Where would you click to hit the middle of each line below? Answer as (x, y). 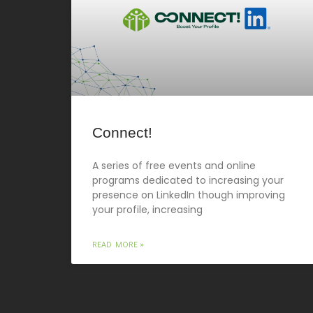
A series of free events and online (174, 165)
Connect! (122, 132)
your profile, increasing (147, 209)
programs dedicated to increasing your (188, 180)
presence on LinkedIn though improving (189, 195)
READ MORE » (118, 243)
